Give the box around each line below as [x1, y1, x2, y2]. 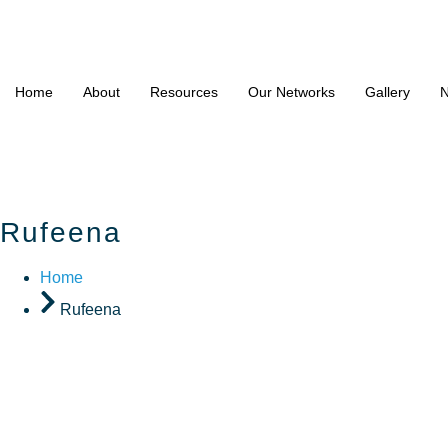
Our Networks [248, 84, 335, 100]
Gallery [365, 84, 410, 100]
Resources [150, 84, 218, 100]
